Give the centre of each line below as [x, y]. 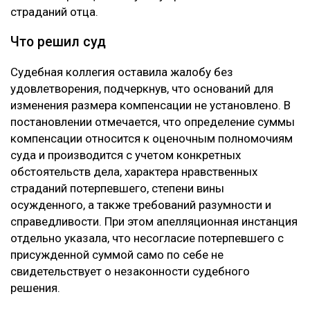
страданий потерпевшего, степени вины [117, 189]
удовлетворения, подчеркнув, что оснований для [142, 89]
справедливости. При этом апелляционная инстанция [154, 222]
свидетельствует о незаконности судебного [130, 272]
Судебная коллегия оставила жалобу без [122, 72]
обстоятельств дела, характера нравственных [134, 172]
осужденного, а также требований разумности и [141, 205]
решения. [35, 288]
